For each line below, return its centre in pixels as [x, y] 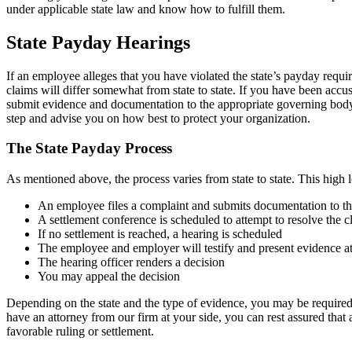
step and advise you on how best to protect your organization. [158, 118]
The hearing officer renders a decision [131, 262]
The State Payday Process [89, 148]
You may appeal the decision [109, 276]
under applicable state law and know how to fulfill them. [146, 9]
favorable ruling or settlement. [80, 331]
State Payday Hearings [98, 42]
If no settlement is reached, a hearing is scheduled [160, 233]
